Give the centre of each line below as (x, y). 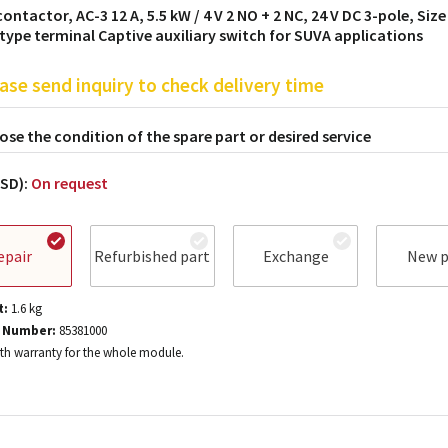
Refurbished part (152, 256)
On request (69, 183)
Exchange (295, 256)
